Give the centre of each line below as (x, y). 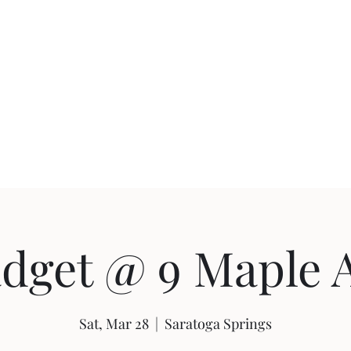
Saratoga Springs (218, 324)
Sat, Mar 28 (114, 324)
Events (60, 157)
